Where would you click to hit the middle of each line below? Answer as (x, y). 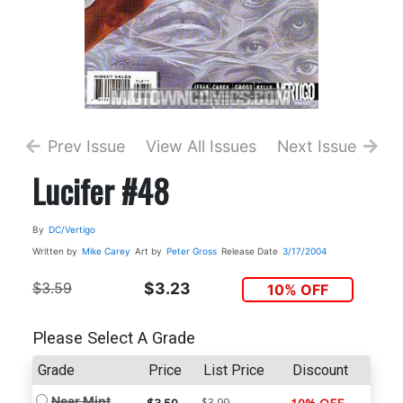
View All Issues (201, 146)
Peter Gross (191, 251)
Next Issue (316, 146)
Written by (54, 251)
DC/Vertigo (72, 229)
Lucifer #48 (100, 190)
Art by (148, 251)
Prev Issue (86, 146)
